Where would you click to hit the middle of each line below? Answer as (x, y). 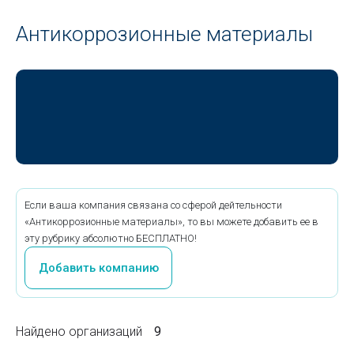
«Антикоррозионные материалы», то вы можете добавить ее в (171, 222)
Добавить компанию (98, 267)
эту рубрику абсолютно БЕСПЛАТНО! (111, 238)
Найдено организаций (79, 331)
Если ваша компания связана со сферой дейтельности (153, 205)
